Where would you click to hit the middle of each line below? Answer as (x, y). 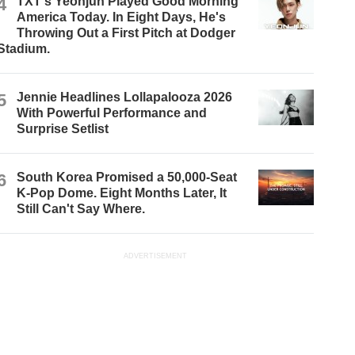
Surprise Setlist (63, 128)
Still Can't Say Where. (81, 208)
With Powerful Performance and (112, 113)
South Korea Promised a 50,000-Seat (127, 177)
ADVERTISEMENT (156, 256)
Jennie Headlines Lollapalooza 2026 (125, 97)
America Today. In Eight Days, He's (122, 17)
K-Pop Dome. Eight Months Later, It (122, 193)
